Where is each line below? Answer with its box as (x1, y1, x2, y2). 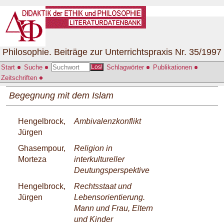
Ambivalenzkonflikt (74, 116, 141, 125)
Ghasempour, (18, 143, 65, 152)
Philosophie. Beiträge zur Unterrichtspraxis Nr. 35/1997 (2, 46, 221, 57)
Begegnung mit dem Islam (9, 90, 113, 100)
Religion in (74, 143, 112, 152)
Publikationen (153, 63, 194, 71)
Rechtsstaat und (74, 181, 131, 190)
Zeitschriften (1, 73, 39, 81)
